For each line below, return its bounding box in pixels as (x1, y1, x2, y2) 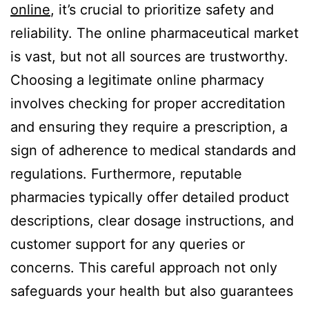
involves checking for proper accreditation (10, 94, 286, 112)
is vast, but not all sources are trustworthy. (10, 48, 288, 65)
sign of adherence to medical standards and (10, 141, 296, 159)
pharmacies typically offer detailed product (10, 188, 289, 206)
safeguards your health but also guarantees (10, 282, 293, 299)
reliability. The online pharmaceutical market (10, 24, 299, 41)
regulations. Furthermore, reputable (10, 165, 242, 182)
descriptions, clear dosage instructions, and (10, 212, 294, 229)
